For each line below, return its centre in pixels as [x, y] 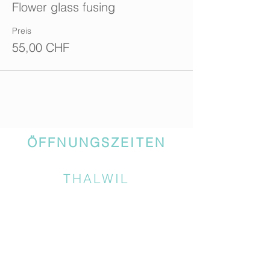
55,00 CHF [41, 47]
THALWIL [96, 178]
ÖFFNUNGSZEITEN [96, 142]
